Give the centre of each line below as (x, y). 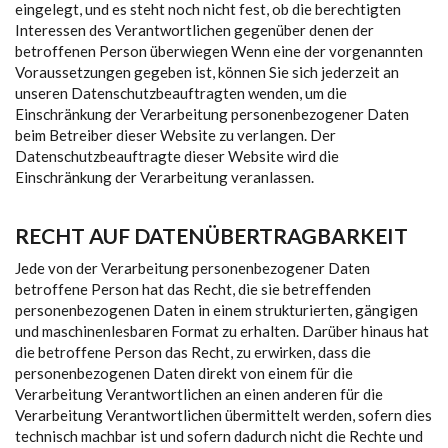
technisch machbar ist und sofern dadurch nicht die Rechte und (219, 436)
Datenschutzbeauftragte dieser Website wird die (177, 156)
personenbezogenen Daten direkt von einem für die (184, 373)
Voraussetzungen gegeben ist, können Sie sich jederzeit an (207, 72)
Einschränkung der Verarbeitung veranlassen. (164, 177)
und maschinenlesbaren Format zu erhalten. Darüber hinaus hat (222, 331)
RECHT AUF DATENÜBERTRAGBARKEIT (211, 235)
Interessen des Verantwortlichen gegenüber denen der (194, 30)
